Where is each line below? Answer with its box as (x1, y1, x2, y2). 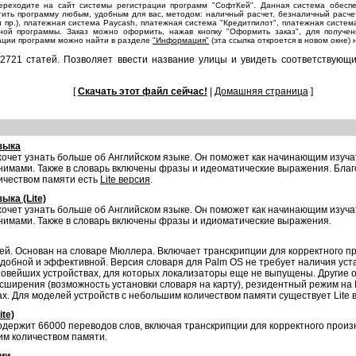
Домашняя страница (214, 86, 308, 97)
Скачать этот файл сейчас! (77, 86, 207, 97)
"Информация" (153, 36, 209, 44)
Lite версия (100, 174, 150, 185)
